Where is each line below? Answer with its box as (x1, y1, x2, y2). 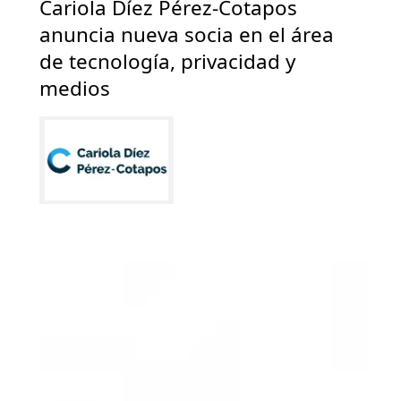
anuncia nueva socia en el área (39, 21, 334, 49)
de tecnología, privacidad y (39, 47, 295, 76)
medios (39, 74, 110, 103)
